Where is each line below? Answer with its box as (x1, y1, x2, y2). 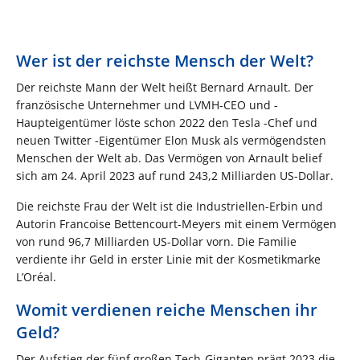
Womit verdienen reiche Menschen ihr (16, 298, 317, 321)
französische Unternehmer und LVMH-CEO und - (16, 96, 278, 112)
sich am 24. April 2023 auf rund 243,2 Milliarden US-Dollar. (16, 167, 333, 183)
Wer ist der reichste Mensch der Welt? (16, 49, 313, 72)
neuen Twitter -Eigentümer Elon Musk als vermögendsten (16, 132, 326, 148)
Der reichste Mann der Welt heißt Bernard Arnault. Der (16, 79, 313, 95)
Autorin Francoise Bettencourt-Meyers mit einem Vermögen (16, 215, 337, 231)
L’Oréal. (16, 268, 56, 284)
